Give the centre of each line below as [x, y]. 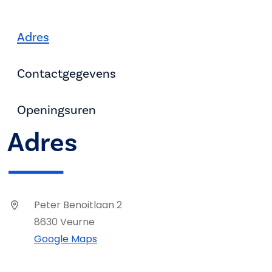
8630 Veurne [64, 222]
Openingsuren [56, 110]
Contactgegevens [66, 74]
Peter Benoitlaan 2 [78, 205]
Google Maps [66, 239]
